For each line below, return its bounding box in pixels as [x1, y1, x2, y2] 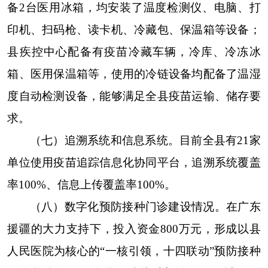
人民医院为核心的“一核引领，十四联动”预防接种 [7, 245, 261, 257]
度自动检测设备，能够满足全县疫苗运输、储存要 [7, 90, 261, 102]
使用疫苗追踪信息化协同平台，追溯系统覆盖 [30, 156, 261, 169]
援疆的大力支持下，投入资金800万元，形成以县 [7, 223, 261, 235]
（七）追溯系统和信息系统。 [29, 134, 180, 147]
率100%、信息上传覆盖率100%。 [7, 178, 176, 191]
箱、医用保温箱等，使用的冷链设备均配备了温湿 [7, 68, 261, 80]
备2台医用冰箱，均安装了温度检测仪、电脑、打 [7, 1, 261, 14]
